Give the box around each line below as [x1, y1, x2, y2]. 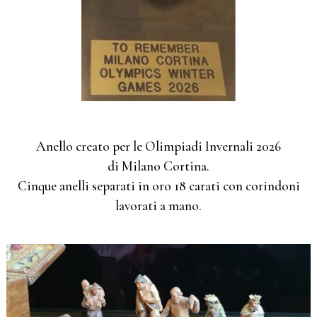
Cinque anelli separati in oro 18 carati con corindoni [17, 177, 300, 195]
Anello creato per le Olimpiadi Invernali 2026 [36, 137, 281, 155]
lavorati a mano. [115, 197, 202, 214]
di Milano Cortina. [108, 157, 209, 175]
